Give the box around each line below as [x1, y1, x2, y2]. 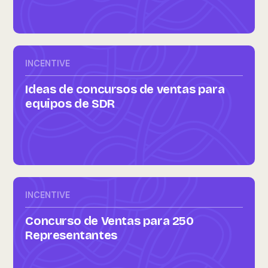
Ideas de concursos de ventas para [25, 82, 225, 96]
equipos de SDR [25, 96, 115, 111]
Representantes [25, 228, 117, 242]
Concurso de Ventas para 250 [25, 214, 194, 228]
